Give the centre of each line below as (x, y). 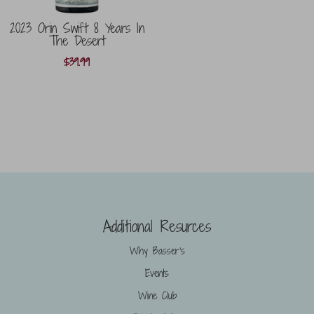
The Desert (77, 40)
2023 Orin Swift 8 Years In (77, 28)
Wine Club (157, 296)
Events (157, 273)
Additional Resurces (157, 226)
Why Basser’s (157, 251)
